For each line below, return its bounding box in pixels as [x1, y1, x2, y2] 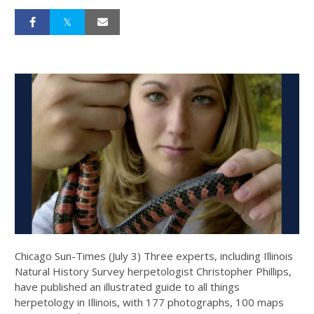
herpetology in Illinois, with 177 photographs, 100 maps [15, 294, 284, 309]
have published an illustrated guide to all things [15, 279, 240, 294]
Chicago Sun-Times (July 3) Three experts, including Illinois [15, 248, 293, 263]
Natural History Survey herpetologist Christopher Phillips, [15, 264, 292, 278]
